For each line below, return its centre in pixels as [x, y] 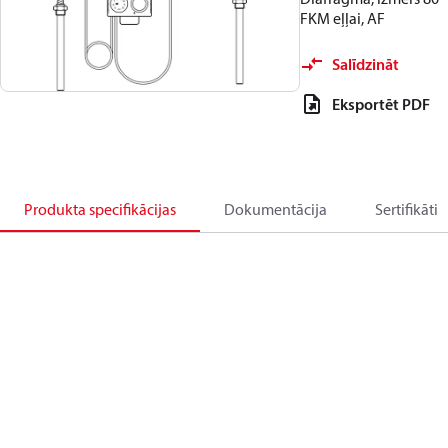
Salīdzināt [365, 64]
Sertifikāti [406, 209]
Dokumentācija [275, 209]
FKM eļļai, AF [342, 18]
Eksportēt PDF [381, 104]
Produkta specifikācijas [100, 209]
